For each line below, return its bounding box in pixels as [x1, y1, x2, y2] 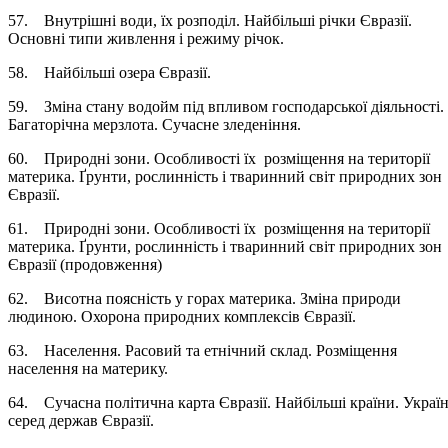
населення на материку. [8, 359, 200, 377]
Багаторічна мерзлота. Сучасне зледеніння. [8, 115, 329, 133]
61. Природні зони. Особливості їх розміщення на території [8, 219, 430, 237]
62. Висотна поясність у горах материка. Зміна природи [8, 289, 401, 307]
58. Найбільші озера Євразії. [8, 63, 239, 81]
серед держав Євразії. [8, 411, 182, 429]
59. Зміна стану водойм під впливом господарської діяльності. [8, 97, 444, 115]
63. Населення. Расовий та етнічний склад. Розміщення [8, 341, 397, 359]
